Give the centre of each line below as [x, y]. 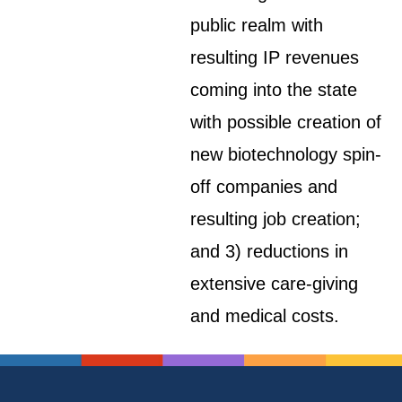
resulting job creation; [276, 219]
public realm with [257, 25]
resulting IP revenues [275, 57]
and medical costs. [265, 316]
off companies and [264, 187]
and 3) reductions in [270, 251]
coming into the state [274, 90]
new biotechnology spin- [286, 154]
